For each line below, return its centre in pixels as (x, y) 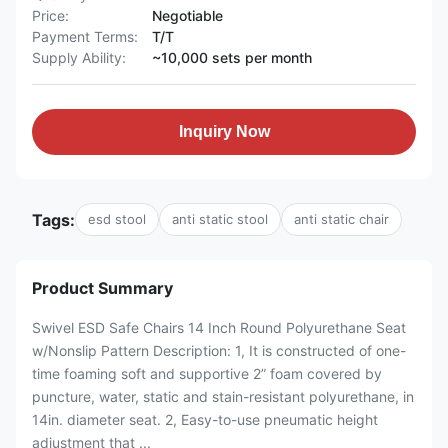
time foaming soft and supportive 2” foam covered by (207, 373)
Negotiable (187, 15)
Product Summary (102, 288)
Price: (50, 15)
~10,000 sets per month (232, 57)
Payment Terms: (85, 36)
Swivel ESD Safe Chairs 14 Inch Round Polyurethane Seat (219, 327)
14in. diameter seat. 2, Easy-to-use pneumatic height (205, 419)
